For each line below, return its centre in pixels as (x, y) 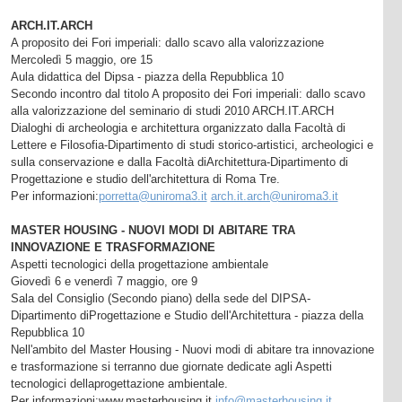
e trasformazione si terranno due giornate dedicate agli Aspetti (171, 366)
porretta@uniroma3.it (153, 196)
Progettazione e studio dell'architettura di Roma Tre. (145, 179)
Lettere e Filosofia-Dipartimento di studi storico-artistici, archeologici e (192, 144)
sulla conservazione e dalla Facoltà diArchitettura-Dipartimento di (179, 162)
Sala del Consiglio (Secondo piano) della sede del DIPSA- (160, 298)
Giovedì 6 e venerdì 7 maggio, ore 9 (104, 281)
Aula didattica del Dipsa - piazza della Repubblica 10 (147, 76)
